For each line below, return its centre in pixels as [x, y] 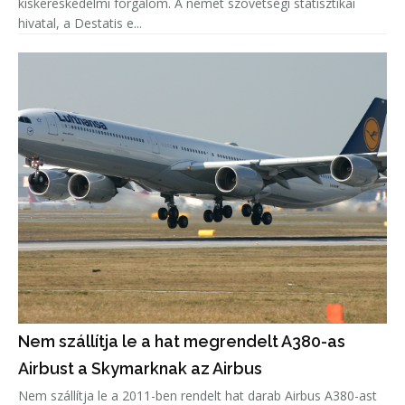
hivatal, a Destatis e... [80, 24]
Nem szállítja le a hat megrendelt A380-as [182, 342]
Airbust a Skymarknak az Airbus [140, 369]
